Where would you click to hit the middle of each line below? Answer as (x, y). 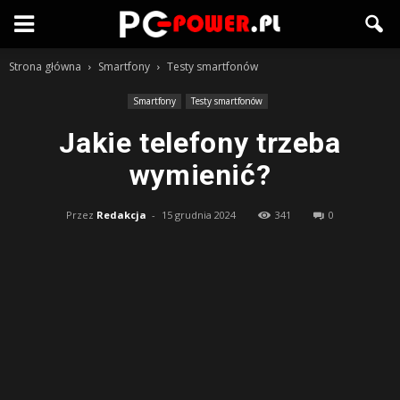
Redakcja (121, 215)
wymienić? (200, 175)
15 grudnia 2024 (199, 215)
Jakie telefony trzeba (200, 143)
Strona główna (45, 67)
